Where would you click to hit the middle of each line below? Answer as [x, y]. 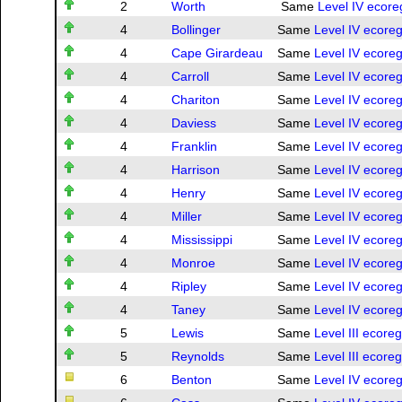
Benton [192, 380]
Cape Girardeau [217, 53]
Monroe [193, 263]
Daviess [194, 123]
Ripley [189, 287]
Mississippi [202, 240]
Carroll [190, 77]
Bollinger [196, 30]
